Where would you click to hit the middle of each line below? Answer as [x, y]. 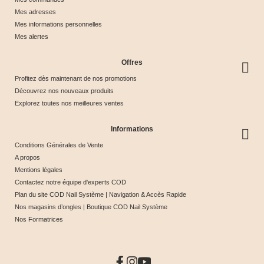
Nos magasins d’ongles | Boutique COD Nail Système [91, 207]
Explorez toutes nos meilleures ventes [69, 103]
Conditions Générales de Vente [59, 145]
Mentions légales [39, 169]
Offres [132, 62]
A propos [27, 157]
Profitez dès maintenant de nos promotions [76, 78]
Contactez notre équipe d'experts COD [70, 182]
